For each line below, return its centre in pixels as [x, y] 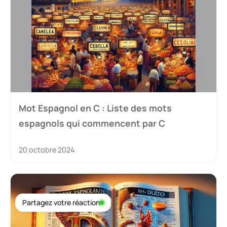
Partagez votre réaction [61, 202]
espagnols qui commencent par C [92, 123]
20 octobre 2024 [47, 150]
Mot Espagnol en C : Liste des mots [95, 108]
